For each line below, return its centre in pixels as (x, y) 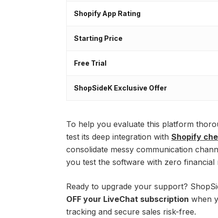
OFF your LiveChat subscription (127, 199)
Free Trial (90, 63)
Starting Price (98, 38)
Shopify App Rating (107, 14)
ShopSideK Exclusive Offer (120, 88)
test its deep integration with (119, 137)
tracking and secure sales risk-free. (131, 212)
